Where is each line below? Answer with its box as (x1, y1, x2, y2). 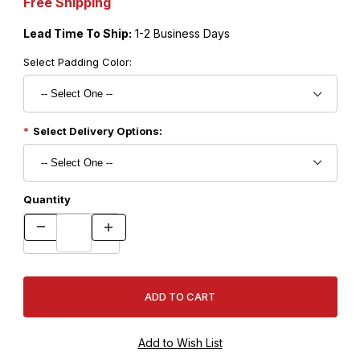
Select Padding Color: (22, 55, 132, 68)
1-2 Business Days (131, 26, 230, 40)
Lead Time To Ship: (22, 26, 132, 40)
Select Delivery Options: (32, 124, 162, 137)
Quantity (22, 193, 71, 207)
